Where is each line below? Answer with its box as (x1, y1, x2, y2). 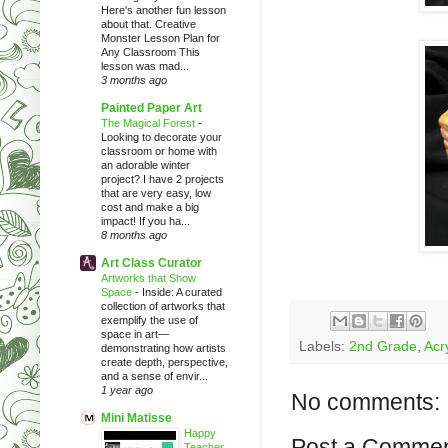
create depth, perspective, (101, 355, 228, 368)
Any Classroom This (101, 45, 200, 58)
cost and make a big (101, 200, 199, 213)
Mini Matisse (101, 410, 172, 425)
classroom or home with (101, 144, 217, 157)
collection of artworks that (101, 299, 225, 312)
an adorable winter (101, 158, 190, 171)
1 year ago (101, 383, 153, 396)
